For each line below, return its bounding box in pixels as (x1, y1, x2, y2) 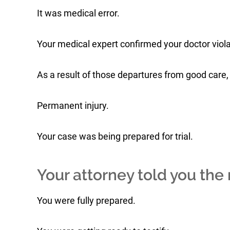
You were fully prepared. (37, 195, 136, 206)
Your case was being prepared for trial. (37, 131, 193, 142)
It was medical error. (37, 8, 120, 18)
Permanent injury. (37, 100, 109, 111)
